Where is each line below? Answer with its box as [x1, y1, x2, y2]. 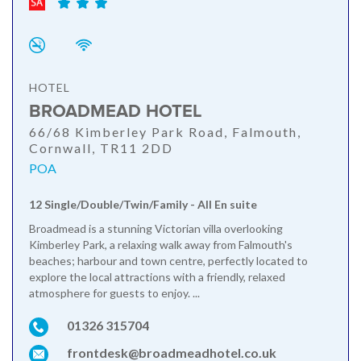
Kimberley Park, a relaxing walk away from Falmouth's [29, 237, 293, 251]
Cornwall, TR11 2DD [29, 139, 173, 156]
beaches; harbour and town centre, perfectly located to [29, 253, 308, 268]
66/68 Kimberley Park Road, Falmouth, [29, 123, 301, 139]
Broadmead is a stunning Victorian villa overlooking [29, 221, 283, 235]
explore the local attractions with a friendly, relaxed [29, 269, 285, 284]
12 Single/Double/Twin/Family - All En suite [29, 197, 257, 211]
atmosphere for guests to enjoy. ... [29, 285, 200, 300]
